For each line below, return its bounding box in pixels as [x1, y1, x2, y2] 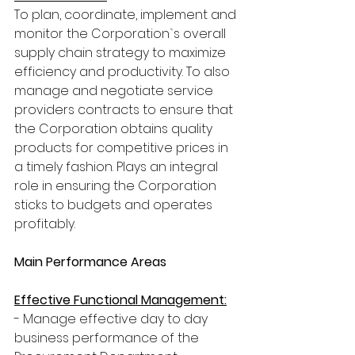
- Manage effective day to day [14, 310, 211, 328]
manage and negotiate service [14, 82, 216, 100]
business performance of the [14, 329, 202, 347]
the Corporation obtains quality [14, 120, 216, 138]
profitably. [14, 215, 75, 233]
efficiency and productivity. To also [14, 63, 233, 81]
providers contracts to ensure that [14, 101, 236, 119]
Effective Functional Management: [14, 291, 227, 309]
